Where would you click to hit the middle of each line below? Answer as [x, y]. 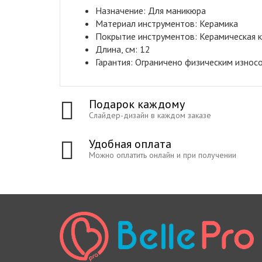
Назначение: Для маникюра [151, 10]
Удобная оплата [130, 144]
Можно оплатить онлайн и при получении [163, 155]
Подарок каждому [137, 104]
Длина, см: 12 [123, 49]
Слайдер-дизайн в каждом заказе [150, 115]
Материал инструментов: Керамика [167, 23]
